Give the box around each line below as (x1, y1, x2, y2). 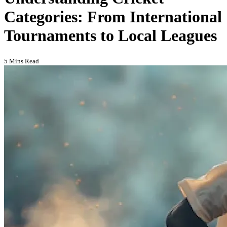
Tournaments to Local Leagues (4, 26, 217, 45)
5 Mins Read (4, 57, 39, 65)
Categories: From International (4, 8, 222, 26)
